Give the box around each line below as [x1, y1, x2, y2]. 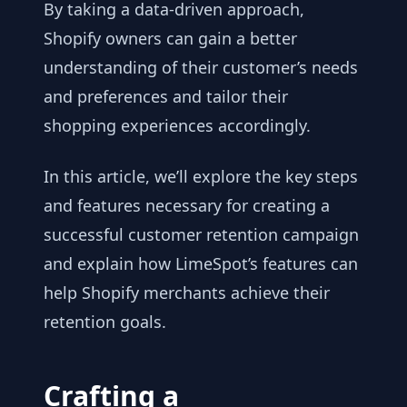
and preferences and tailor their [44, 84, 288, 107]
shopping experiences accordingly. [44, 114, 311, 136]
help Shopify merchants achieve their [44, 281, 330, 303]
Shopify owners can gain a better [44, 26, 297, 49]
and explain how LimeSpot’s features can [44, 252, 358, 274]
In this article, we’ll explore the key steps [44, 164, 358, 187]
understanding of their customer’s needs [44, 55, 358, 78]
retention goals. [44, 310, 166, 333]
